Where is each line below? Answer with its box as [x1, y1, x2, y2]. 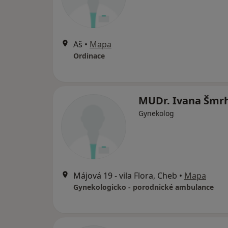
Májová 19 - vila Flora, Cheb [73, 170, 177, 181]
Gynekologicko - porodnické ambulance [73, 182, 214, 192]
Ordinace [73, 51, 105, 61]
